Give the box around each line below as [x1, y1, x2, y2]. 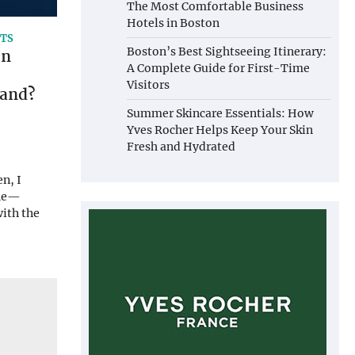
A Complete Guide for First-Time [127, 61, 310, 75]
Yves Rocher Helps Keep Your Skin [127, 123, 313, 137]
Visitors [127, 78, 170, 92]
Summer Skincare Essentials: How [127, 106, 314, 120]
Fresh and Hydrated [127, 139, 235, 154]
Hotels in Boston [127, 16, 219, 30]
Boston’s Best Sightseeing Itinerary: [127, 44, 326, 59]
